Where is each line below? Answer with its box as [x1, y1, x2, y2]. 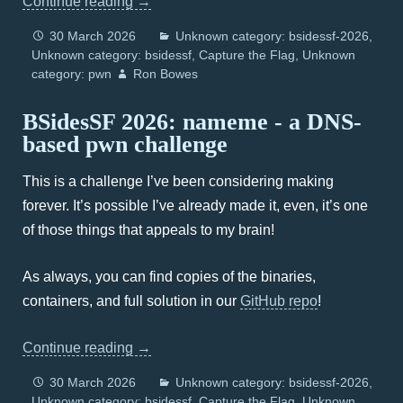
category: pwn [31, 67, 112, 81]
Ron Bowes [133, 67, 198, 81]
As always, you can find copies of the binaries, [22, 269, 316, 284]
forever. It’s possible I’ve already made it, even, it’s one [22, 198, 368, 213]
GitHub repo [240, 293, 318, 309]
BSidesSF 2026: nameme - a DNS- [22, 109, 362, 135]
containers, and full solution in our [22, 293, 240, 309]
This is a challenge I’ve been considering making [22, 174, 334, 189]
